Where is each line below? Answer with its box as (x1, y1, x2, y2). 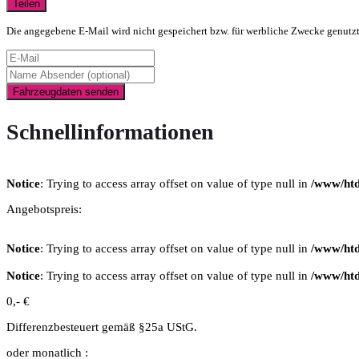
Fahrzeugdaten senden (13, 86, 119, 99)
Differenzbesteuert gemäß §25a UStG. (6, 320, 197, 333)
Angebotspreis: (6, 202, 82, 216)
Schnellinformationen (6, 119, 214, 144)
